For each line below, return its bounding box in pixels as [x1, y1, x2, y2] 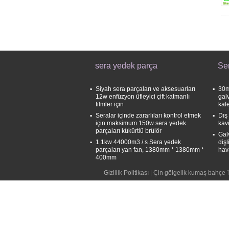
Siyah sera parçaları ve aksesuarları [96, 85, 195, 93]
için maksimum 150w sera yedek [96, 120, 186, 127]
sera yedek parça [95, 61, 157, 70]
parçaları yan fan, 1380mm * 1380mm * [96, 146, 204, 153]
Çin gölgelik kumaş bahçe [153, 169, 225, 176]
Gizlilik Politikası [103, 169, 149, 176]
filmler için [96, 101, 124, 108]
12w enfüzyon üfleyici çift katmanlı [96, 93, 190, 100]
